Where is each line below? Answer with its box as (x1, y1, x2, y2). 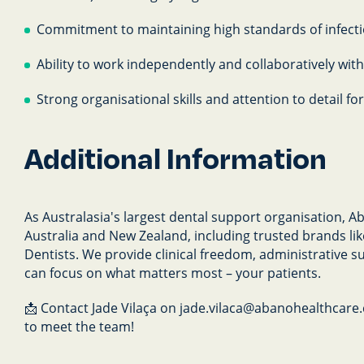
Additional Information (24, 139, 327, 176)
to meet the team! (24, 318, 134, 335)
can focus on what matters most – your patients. (24, 264, 321, 281)
